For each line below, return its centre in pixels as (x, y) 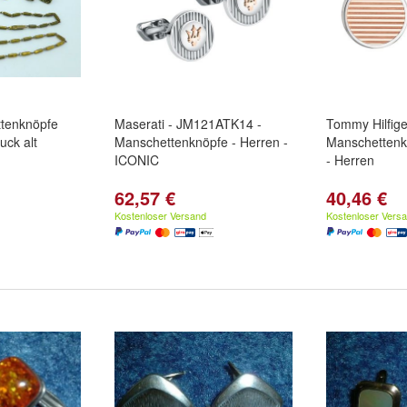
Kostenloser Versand (160, 215)
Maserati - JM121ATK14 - (188, 124)
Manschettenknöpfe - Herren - (201, 142)
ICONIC (137, 160)
